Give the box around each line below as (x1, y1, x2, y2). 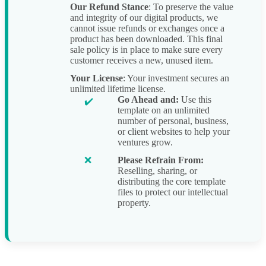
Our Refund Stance (70, 2, 148, 12)
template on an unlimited (118, 105, 210, 116)
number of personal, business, (118, 116, 229, 126)
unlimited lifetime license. (70, 84, 166, 94)
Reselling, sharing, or (118, 166, 197, 176)
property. (118, 198, 151, 208)
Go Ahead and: (118, 94, 179, 105)
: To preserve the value (148, 2, 233, 12)
